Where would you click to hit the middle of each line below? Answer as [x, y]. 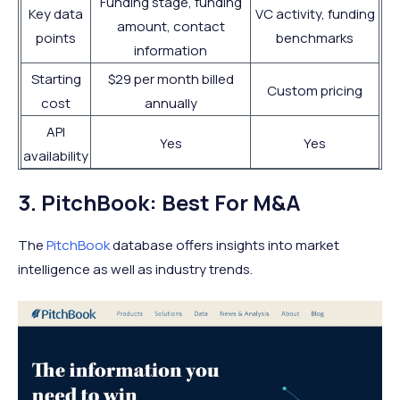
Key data [56, 14]
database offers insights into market [225, 246]
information [171, 51]
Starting [56, 79]
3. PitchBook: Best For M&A [159, 203]
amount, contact [171, 27]
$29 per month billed [171, 79]
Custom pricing [315, 91]
